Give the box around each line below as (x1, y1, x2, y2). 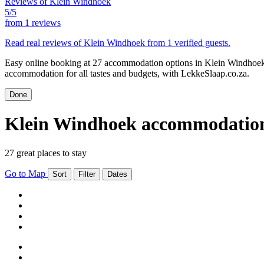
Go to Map (5, 168, 48, 179)
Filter (78, 169, 95, 179)
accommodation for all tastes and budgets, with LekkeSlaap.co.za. (5, 68, 249, 78)
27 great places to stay (5, 147, 87, 158)
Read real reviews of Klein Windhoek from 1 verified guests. (5, 37, 230, 48)
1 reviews (25, 17, 61, 28)
